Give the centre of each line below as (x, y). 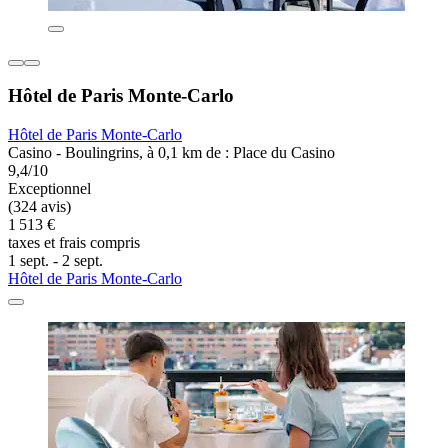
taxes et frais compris (74, 243)
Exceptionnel (49, 189)
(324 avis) (39, 207)
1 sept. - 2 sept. (55, 261)
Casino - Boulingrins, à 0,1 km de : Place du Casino (171, 153)
